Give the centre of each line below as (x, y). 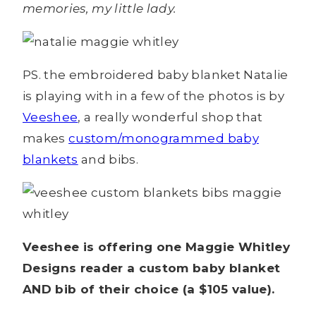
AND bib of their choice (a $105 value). (149, 290)
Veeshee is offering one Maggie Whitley (156, 247)
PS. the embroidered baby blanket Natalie (156, 75)
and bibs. (108, 160)
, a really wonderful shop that (170, 117)
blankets (50, 160)
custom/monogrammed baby (164, 139)
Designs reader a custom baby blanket (152, 268)
